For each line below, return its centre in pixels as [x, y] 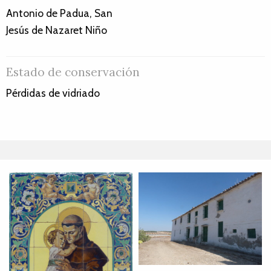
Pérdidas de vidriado [53, 93]
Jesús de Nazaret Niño [57, 30]
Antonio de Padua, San [59, 13]
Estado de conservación [73, 72]
